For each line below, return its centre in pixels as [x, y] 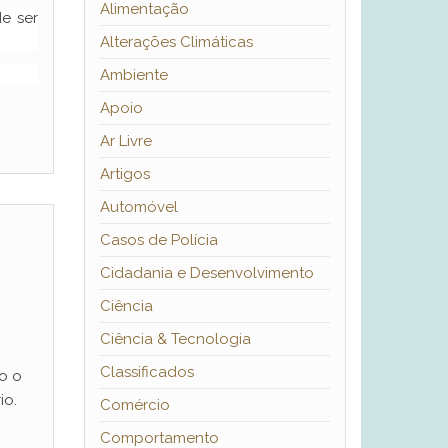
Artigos [124, 174]
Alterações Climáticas [176, 42]
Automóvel [138, 207]
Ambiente [133, 75]
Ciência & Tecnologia [175, 339]
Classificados [146, 372]
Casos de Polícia [158, 240]
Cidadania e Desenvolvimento [206, 273]
